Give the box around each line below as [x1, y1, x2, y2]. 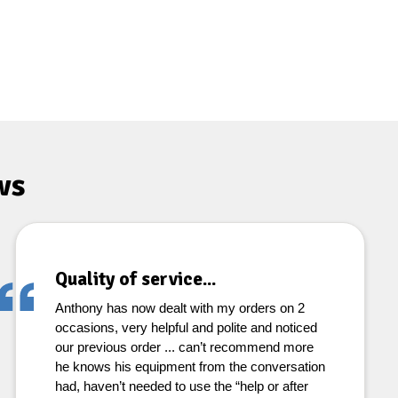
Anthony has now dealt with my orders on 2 [54, 300, 305, 315]
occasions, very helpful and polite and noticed [54, 320, 317, 335]
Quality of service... [54, 267, 216, 291]
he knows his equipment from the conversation [54, 359, 325, 374]
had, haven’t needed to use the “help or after [54, 378, 308, 394]
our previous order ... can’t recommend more [54, 339, 314, 354]
